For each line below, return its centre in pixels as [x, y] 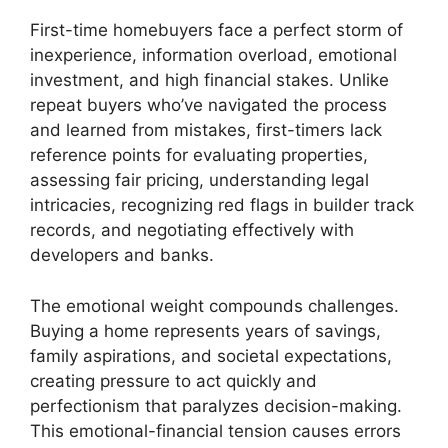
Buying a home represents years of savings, [205, 330]
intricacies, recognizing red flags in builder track [222, 205]
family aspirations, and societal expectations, [211, 355]
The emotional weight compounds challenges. [214, 305]
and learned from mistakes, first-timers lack [206, 130]
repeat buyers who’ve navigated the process [208, 105]
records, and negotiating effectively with [192, 230]
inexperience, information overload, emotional [213, 55]
